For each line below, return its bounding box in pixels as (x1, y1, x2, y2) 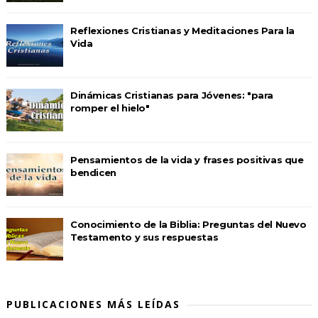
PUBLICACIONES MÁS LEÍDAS (6, 297, 180, 312)
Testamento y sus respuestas (70, 231, 219, 243)
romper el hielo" (70, 102, 150, 114)
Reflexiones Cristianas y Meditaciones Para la (70, 25, 295, 37)
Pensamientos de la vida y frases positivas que (70, 154, 304, 166)
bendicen (70, 167, 116, 179)
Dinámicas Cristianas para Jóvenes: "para (70, 89, 273, 102)
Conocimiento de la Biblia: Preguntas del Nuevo (70, 219, 307, 231)
